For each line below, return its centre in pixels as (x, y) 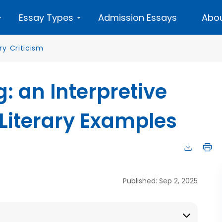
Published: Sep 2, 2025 (160, 181)
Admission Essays (138, 18)
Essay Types (46, 18)
